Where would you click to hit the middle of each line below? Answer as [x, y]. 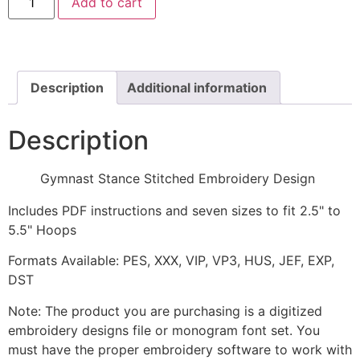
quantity [32, 56]
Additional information [197, 88]
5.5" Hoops [42, 230]
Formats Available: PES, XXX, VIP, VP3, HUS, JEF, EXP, [171, 261]
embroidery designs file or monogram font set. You [164, 330]
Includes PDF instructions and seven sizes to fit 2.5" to [174, 211]
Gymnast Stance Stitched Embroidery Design [178, 179]
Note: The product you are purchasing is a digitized [165, 311]
